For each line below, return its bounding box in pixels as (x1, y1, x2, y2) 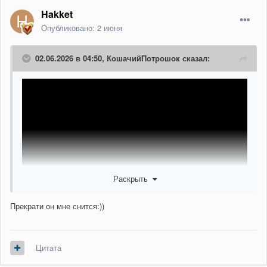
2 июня (97, 22, 122, 34)
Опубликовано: (41, 22, 97, 34)
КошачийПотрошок (107, 52, 180, 64)
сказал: (180, 52, 210, 64)
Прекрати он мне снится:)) (10, 200, 104, 212)
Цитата (36, 242, 61, 254)
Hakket (41, 7, 73, 21)
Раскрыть (113, 172, 153, 184)
